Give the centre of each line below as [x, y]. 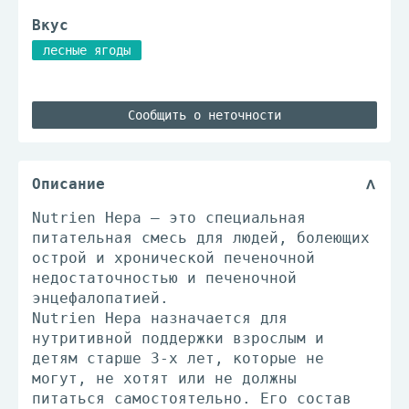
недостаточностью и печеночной [164, 278]
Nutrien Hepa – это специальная [169, 218]
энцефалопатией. [100, 298]
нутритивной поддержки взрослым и [178, 338]
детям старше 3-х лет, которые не [178, 358]
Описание [68, 184]
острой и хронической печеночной [173, 258]
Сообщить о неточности [204, 115]
